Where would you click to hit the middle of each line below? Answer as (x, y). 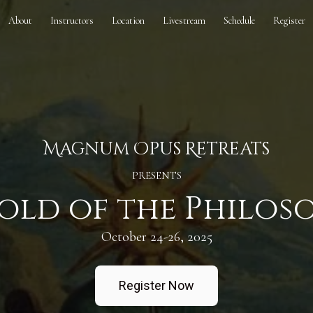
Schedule (239, 21)
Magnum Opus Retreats (156, 149)
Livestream (184, 21)
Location (128, 21)
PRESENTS (156, 175)
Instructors (72, 21)
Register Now (156, 285)
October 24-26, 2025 (156, 237)
